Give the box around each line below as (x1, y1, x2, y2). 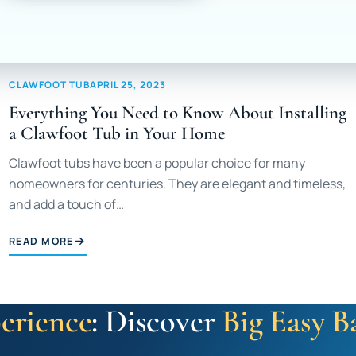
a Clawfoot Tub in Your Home (9, 122, 226, 145)
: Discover (91, 301, 222, 341)
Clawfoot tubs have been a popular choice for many (9, 154, 306, 172)
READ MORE (9, 234, 74, 248)
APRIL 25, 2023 (89, 78, 166, 92)
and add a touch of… (9, 195, 125, 214)
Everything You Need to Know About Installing (9, 102, 347, 125)
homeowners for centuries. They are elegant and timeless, (9, 175, 346, 193)
